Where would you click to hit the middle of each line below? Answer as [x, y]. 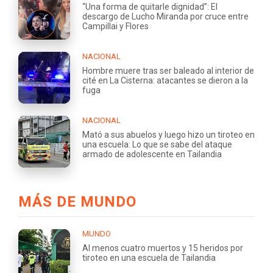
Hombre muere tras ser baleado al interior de [168, 70]
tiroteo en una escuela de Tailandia [149, 257]
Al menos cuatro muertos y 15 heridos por [163, 248]
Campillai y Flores [115, 26]
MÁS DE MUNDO [77, 201]
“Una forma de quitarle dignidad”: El [150, 6]
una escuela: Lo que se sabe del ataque [157, 144]
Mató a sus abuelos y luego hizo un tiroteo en [168, 134]
